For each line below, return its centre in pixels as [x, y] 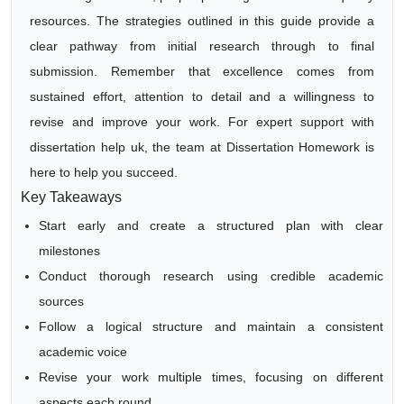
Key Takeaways [71, 197]
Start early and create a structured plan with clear [211, 225]
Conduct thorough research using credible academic [211, 276]
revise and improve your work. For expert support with [202, 122]
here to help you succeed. [104, 172]
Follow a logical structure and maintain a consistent [211, 326]
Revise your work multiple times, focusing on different [211, 377]
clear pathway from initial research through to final [202, 46]
